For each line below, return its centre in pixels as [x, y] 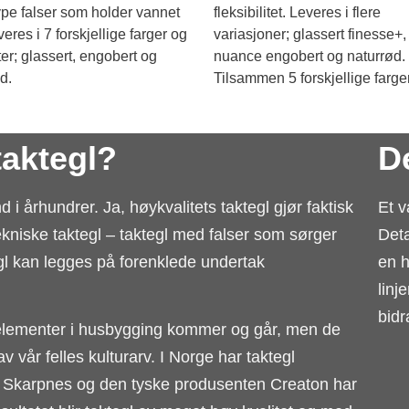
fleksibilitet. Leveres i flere [297, 13]
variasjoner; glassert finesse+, [310, 35]
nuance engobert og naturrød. [309, 57]
